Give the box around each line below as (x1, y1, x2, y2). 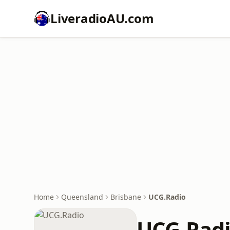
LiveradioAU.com (50, 10, 154, 27)
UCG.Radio (148, 192, 186, 202)
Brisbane (110, 192, 141, 202)
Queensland (61, 192, 103, 202)
